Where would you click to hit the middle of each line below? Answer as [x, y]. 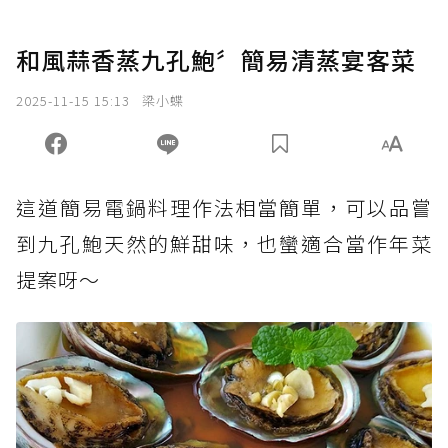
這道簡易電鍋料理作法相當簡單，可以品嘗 [224, 208]
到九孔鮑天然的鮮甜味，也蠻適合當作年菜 [224, 244]
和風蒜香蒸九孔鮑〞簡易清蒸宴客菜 [216, 60]
